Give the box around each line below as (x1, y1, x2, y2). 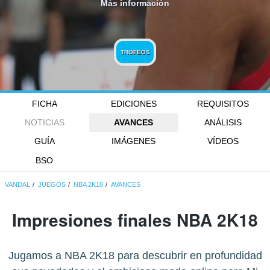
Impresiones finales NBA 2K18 (12, 207, 258, 232)
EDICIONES (110, 99, 157, 108)
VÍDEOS (207, 136, 239, 146)
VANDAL (5, 181, 31, 189)
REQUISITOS (196, 99, 249, 108)
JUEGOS (38, 181, 66, 189)
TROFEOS (120, 48, 150, 55)
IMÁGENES (111, 136, 156, 146)
